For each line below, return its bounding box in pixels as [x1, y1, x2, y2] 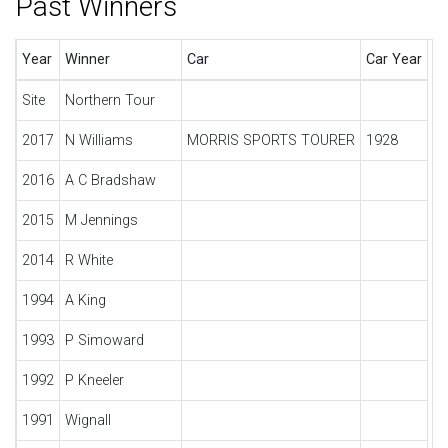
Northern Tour [64, 92, 155, 109]
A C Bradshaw [64, 172, 156, 189]
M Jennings [64, 212, 138, 229]
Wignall [64, 412, 111, 429]
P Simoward [64, 332, 144, 349]
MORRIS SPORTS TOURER [186, 132, 355, 149]
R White [64, 252, 113, 269]
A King [64, 292, 106, 309]
